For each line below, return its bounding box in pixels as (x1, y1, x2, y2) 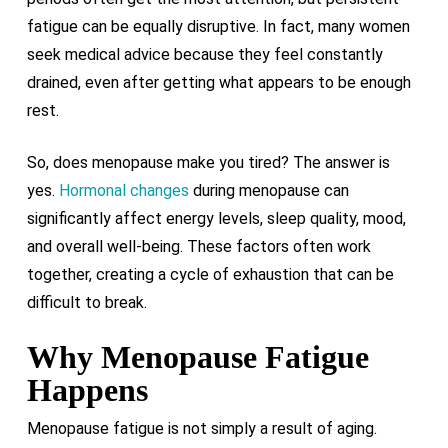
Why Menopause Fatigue (26, 339, 369, 375)
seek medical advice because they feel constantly (26, 45, 383, 64)
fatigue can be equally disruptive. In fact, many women (26, 17, 410, 36)
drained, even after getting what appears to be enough (26, 73, 411, 92)
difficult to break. (26, 293, 147, 312)
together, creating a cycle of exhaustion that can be (26, 265, 394, 284)
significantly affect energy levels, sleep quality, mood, (26, 209, 406, 228)
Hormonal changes (58, 181, 189, 200)
